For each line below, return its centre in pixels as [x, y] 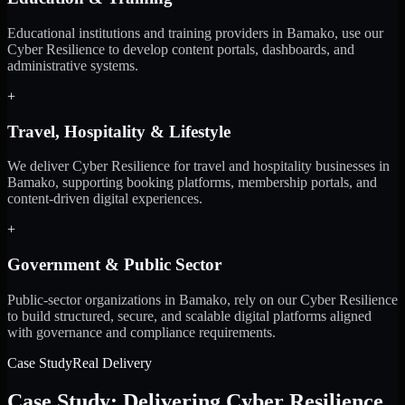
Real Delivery [112, 363]
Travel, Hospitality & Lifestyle [119, 131]
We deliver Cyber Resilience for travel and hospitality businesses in [198, 166]
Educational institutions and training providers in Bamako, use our [195, 33]
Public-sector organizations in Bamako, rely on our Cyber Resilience [202, 299]
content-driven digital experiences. [105, 199]
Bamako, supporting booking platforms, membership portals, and [192, 183]
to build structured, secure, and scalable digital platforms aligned [189, 316]
